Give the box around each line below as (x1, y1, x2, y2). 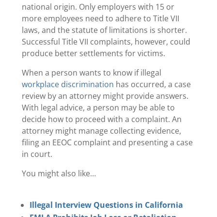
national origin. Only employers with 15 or (21, 1, 174, 12)
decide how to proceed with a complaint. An (21, 113, 182, 124)
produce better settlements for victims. (21, 47, 165, 59)
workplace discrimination (21, 78, 114, 90)
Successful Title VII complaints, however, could (21, 36, 190, 47)
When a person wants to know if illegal (21, 67, 161, 78)
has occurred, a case (113, 78, 191, 90)
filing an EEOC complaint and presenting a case (21, 137, 193, 148)
